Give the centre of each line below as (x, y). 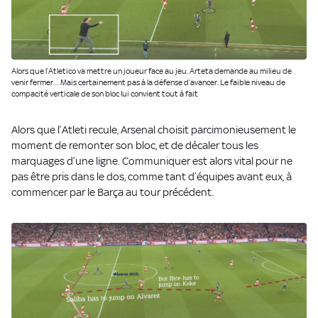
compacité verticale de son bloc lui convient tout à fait (105, 94)
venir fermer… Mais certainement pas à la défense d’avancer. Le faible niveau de (148, 83)
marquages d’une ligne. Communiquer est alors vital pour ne (152, 161)
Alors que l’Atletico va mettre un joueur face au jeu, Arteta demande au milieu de (152, 71)
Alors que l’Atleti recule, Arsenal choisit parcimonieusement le (154, 130)
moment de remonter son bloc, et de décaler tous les (135, 146)
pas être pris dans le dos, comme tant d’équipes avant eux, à (152, 177)
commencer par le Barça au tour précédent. (113, 192)
